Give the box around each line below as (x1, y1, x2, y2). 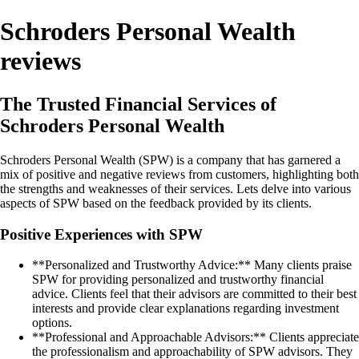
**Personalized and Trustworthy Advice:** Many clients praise (32, 258, 352, 272)
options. (32, 316, 72, 330)
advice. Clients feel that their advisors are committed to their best (32, 287, 357, 301)
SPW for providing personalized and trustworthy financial (32, 272, 324, 287)
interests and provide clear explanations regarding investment (32, 301, 339, 316)
